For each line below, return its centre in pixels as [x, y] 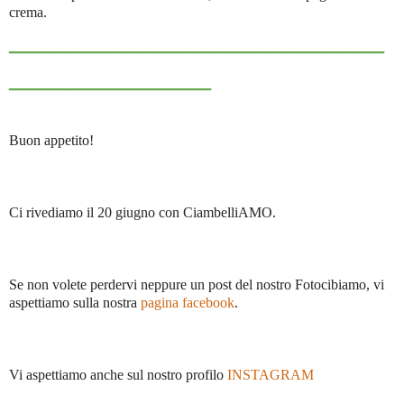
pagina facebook [188, 302]
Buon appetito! [51, 140]
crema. [28, 12]
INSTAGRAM [271, 374]
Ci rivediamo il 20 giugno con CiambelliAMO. [142, 212]
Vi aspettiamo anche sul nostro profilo [118, 374]
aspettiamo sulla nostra [75, 302]
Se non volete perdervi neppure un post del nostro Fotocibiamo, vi [197, 284]
